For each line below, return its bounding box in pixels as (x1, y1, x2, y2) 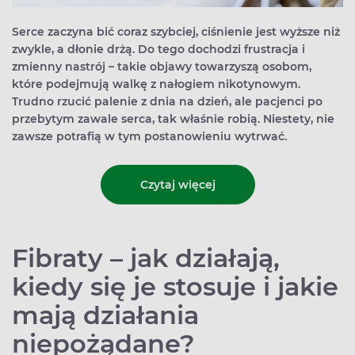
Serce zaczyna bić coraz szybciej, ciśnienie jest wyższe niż (12, 25, 340, 40)
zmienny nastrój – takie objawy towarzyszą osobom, (12, 59, 311, 74)
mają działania (12, 300, 199, 331)
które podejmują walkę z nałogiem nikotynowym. (12, 77, 300, 92)
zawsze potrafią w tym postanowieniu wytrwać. (12, 129, 287, 144)
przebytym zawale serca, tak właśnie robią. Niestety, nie (12, 112, 334, 127)
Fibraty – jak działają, (12, 242, 280, 274)
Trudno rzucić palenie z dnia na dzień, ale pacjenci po (12, 94, 323, 109)
